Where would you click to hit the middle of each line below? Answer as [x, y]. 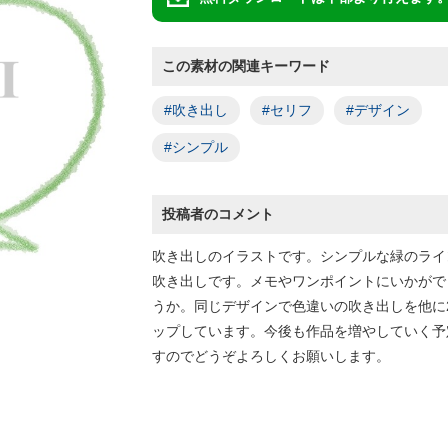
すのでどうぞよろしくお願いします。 [271, 356]
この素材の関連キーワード [246, 66]
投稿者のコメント [218, 214]
